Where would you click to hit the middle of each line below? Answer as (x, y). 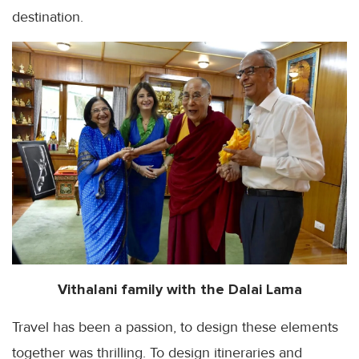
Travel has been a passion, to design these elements (175, 327)
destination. (48, 16)
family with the (172, 289)
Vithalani (87, 289)
